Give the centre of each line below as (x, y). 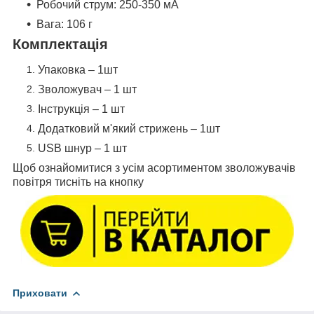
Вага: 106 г (64, 25)
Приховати (40, 293)
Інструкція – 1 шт (81, 109)
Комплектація (60, 45)
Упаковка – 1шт (78, 70)
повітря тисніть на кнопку (78, 182)
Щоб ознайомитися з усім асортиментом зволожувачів (154, 168)
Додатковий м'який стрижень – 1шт (129, 129)
